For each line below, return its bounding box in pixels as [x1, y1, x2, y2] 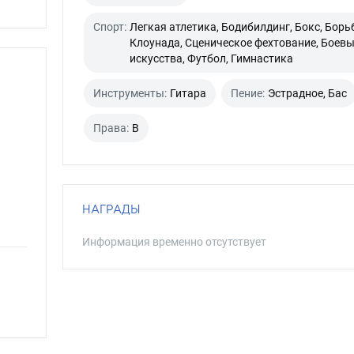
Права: [92, 122, 129, 134]
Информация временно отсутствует [81, 235, 266, 248]
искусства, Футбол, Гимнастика [129, 52, 293, 65]
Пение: [230, 87, 265, 100]
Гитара [169, 87, 206, 100]
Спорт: [92, 21, 126, 33]
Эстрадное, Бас [267, 87, 347, 100]
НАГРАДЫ [81, 203, 141, 215]
